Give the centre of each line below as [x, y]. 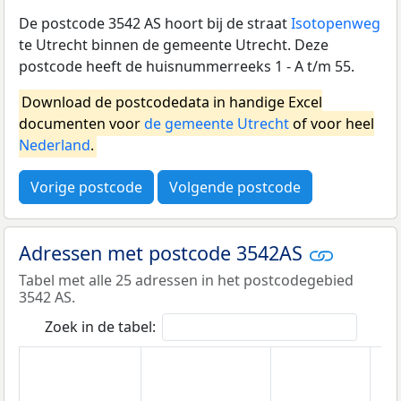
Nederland [55, 145]
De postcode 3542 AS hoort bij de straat [155, 23]
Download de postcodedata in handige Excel [172, 102]
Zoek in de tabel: [100, 327]
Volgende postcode [235, 187]
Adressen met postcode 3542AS [163, 252]
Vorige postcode [86, 187]
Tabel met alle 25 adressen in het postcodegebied [186, 281]
